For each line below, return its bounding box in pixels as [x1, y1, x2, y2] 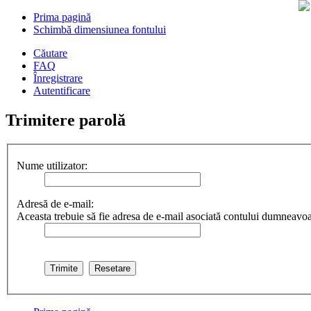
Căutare [33, 47, 67, 59]
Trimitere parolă [6, 110, 126, 129]
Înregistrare [33, 72, 83, 84]
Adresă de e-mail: [17, 198, 94, 210]
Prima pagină [33, 11, 91, 23]
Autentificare [33, 85, 90, 96]
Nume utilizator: [17, 160, 87, 172]
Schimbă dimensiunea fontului [33, 24, 166, 35]
